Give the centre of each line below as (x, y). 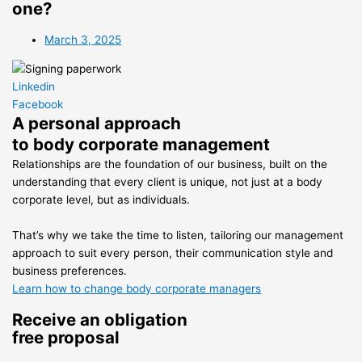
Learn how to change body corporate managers (137, 289)
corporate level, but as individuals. (101, 200)
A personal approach (97, 124)
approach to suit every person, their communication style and (173, 253)
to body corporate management (141, 145)
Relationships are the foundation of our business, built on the (170, 164)
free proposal (66, 338)
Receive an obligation (100, 320)
